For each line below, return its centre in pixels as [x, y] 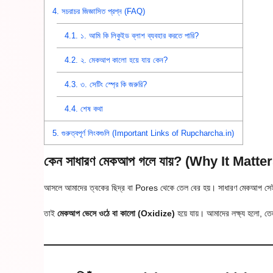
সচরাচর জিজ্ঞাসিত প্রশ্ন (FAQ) [102, 11]
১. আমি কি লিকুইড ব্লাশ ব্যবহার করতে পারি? [139, 35]
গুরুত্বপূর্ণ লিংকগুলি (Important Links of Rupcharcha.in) [147, 133]
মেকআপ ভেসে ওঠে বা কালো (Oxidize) [116, 213]
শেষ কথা [91, 108]
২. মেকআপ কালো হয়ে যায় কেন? [123, 60]
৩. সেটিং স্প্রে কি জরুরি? [113, 84]
